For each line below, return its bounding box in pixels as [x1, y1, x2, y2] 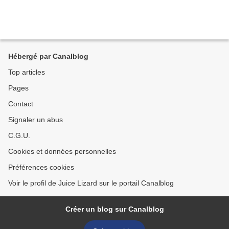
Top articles [8, 68, 45, 76]
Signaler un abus [8, 116, 63, 124]
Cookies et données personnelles [8, 147, 116, 155]
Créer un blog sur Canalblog [65, 205, 164, 213]
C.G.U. [8, 131, 30, 140]
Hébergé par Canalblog [8, 52, 88, 60]
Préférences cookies [8, 163, 74, 171]
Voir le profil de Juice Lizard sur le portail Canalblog [8, 179, 174, 187]
